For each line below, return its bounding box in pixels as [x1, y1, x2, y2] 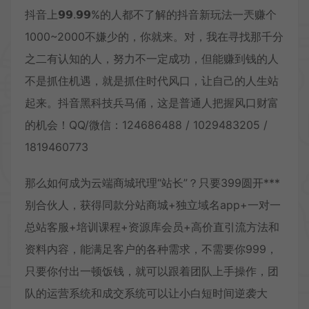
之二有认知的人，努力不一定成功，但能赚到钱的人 [25, 51, 279, 66]
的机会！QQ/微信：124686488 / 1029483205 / [25, 117, 268, 132]
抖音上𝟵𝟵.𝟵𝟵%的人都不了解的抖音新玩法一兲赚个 [25, 7, 277, 21]
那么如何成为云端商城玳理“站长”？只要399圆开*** [25, 175, 280, 190]
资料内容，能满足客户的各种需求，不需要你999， [25, 241, 277, 256]
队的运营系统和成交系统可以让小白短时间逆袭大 [25, 286, 268, 300]
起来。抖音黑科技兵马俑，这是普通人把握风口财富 [25, 95, 279, 110]
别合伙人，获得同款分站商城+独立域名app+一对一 [25, 197, 281, 212]
